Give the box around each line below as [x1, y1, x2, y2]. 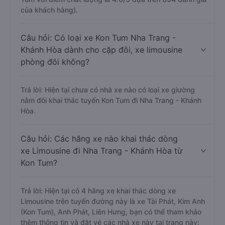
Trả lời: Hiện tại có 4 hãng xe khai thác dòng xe [21, 186, 176, 195]
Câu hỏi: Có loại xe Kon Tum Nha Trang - [21, 33, 176, 43]
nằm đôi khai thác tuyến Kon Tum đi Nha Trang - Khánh [21, 96, 201, 104]
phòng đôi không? [21, 57, 89, 67]
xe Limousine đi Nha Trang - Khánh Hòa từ [21, 146, 182, 156]
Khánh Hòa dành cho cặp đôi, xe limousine [21, 45, 182, 55]
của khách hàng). [21, 6, 78, 14]
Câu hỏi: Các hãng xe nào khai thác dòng [21, 134, 178, 144]
